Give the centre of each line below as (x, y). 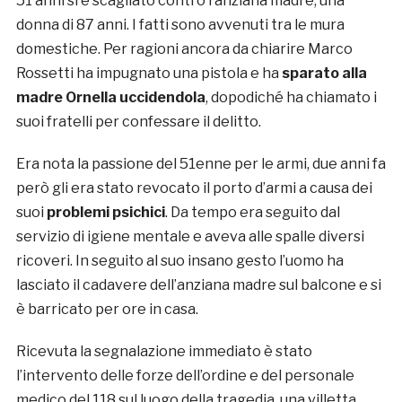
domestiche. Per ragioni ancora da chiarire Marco (184, 49)
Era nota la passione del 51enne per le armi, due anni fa (201, 164)
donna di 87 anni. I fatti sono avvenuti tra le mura (180, 25)
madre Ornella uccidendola (110, 98)
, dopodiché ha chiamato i (291, 98)
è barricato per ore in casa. (107, 310)
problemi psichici (105, 213)
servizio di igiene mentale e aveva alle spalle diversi (190, 237)
